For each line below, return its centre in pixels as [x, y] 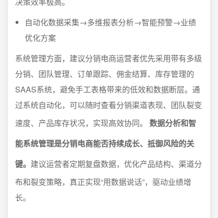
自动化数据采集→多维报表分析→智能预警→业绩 [110, 22]
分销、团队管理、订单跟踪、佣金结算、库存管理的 [105, 74]
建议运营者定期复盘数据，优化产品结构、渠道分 [116, 164]
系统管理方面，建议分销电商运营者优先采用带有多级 [109, 58]
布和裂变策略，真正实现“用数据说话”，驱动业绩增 [103, 182]
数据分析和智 [173, 123]
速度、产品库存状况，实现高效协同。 [82, 123]
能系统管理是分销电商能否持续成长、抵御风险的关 [105, 143]
